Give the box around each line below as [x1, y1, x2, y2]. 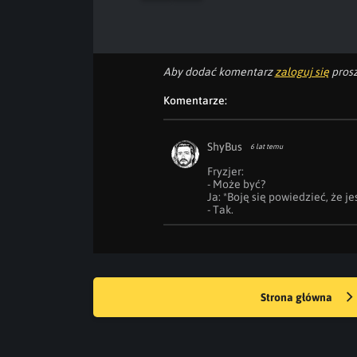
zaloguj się [274, 65, 329, 78]
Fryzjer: [206, 165, 244, 178]
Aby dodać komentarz [163, 65, 275, 78]
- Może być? [206, 178, 265, 190]
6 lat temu [249, 143, 283, 151]
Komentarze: [163, 94, 227, 107]
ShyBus [206, 140, 242, 153]
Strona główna [260, 291, 335, 304]
